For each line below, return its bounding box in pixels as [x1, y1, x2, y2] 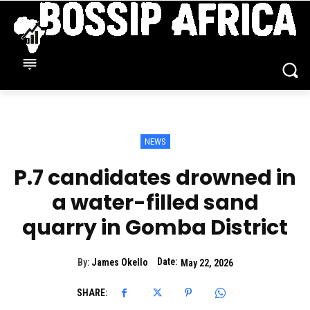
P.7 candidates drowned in [14, 163, 296, 193]
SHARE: [76, 287, 107, 299]
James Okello [91, 257, 148, 268]
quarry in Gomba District [22, 213, 288, 243]
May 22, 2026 [180, 257, 233, 268]
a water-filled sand [51, 188, 259, 218]
